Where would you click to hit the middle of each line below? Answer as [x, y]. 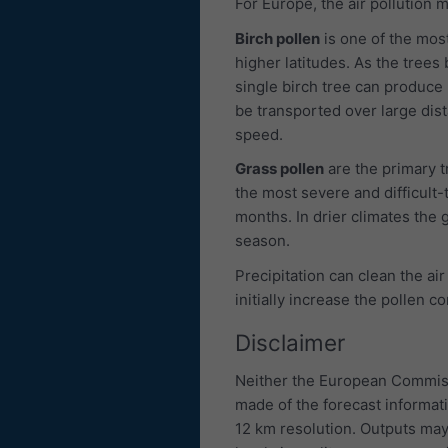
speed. [259, 134]
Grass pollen [279, 168]
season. [262, 240]
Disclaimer [290, 343]
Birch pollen [277, 38]
